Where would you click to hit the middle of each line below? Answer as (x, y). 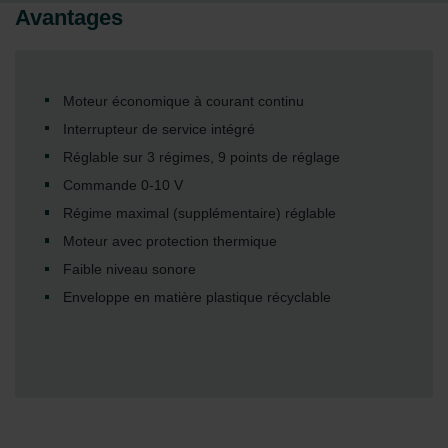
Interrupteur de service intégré (158, 128)
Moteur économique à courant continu (183, 100)
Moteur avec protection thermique (169, 241)
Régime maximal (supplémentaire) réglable (199, 213)
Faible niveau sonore (129, 269)
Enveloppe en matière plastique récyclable (196, 297)
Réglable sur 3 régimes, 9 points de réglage (201, 156)
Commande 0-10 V (122, 184)
